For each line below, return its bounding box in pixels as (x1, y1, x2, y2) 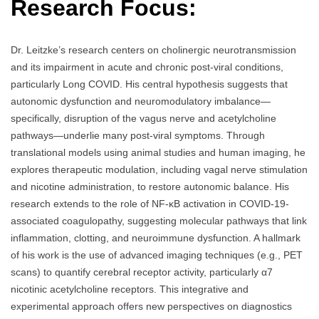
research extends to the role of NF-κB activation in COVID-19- (11, 198, 289, 210)
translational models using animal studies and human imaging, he (11, 147, 305, 159)
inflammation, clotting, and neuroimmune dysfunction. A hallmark (11, 232, 300, 244)
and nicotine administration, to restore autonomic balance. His (11, 181, 289, 193)
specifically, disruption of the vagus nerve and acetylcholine (11, 113, 276, 125)
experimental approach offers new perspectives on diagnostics (11, 300, 292, 313)
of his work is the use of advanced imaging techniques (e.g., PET (11, 249, 303, 261)
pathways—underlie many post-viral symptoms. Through (11, 130, 265, 142)
